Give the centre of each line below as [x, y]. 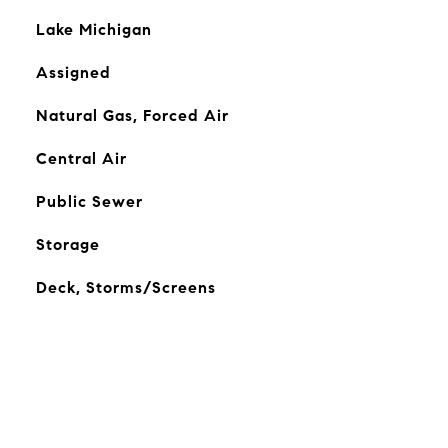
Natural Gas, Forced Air [132, 115]
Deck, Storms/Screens [125, 287]
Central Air [81, 158]
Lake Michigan [93, 29]
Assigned [73, 72]
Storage [67, 244]
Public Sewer [89, 201]
